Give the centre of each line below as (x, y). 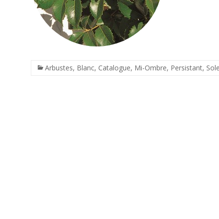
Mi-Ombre (151, 68)
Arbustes (59, 68)
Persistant (186, 68)
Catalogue (114, 68)
